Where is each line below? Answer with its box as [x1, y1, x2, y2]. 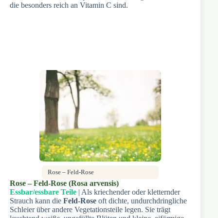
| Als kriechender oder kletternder [76, 187, 180, 196]
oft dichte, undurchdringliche [96, 196, 187, 205]
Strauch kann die [10, 196, 63, 205]
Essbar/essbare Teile [10, 187, 76, 196]
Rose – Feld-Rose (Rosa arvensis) [10, 179, 119, 187]
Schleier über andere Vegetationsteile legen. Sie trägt [10, 205, 170, 214]
